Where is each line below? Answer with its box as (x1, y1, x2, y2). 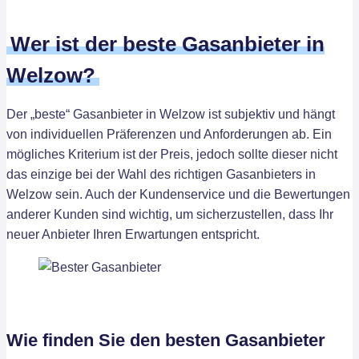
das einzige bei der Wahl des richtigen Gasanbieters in (6, 167, 316, 182)
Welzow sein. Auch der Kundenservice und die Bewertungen (6, 188, 350, 202)
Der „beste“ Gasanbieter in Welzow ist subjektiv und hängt (6, 107, 335, 122)
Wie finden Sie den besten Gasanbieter (6, 330, 325, 351)
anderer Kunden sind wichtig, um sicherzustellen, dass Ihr (6, 208, 333, 222)
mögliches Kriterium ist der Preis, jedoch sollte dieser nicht (6, 147, 337, 162)
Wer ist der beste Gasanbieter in (10, 32, 325, 57)
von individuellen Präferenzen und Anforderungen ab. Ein (6, 127, 332, 142)
